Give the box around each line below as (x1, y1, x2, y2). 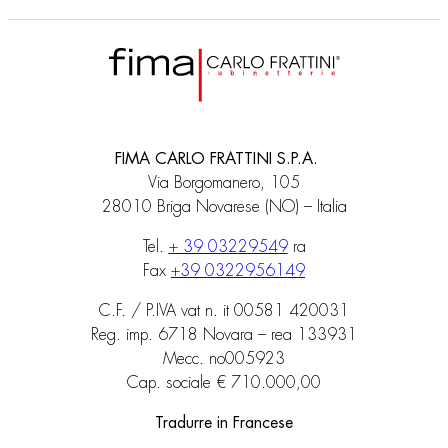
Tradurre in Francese (155, 415, 293, 432)
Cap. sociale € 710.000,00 (127, 375, 321, 392)
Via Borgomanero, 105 (148, 175, 300, 192)
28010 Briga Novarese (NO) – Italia (101, 199, 347, 216)
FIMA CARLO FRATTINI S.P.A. (115, 151, 333, 168)
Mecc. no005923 (163, 351, 285, 368)
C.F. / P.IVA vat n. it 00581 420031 (99, 303, 349, 320)
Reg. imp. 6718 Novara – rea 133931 (91, 327, 357, 344)
